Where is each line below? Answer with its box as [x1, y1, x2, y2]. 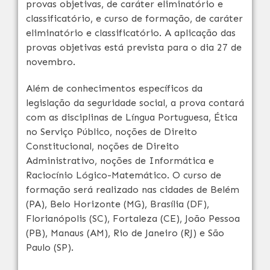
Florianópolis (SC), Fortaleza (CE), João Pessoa [26, 213, 240, 224]
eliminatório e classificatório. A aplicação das [26, 27, 236, 39]
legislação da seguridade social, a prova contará [26, 97, 244, 108]
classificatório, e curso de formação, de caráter [26, 13, 243, 24]
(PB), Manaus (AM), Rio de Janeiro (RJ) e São [26, 227, 224, 239]
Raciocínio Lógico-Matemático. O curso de [26, 169, 221, 181]
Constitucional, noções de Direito [26, 140, 179, 152]
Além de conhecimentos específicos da [26, 83, 202, 94]
